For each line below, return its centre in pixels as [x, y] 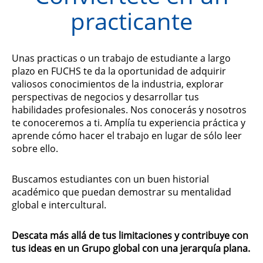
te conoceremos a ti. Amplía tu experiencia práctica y [129, 123]
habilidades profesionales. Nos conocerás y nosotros [129, 110]
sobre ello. [35, 149]
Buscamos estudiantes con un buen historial [110, 179]
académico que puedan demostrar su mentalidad [122, 192]
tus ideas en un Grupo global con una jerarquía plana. [131, 248]
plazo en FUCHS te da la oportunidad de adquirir [119, 71]
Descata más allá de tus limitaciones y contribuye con [130, 235]
